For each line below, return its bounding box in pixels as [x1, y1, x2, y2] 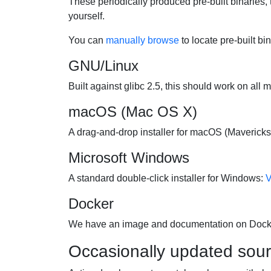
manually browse [105, 35, 179, 45]
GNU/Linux [68, 57, 139, 74]
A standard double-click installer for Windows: [68, 173, 266, 183]
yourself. [68, 11, 105, 21]
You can [68, 35, 106, 45]
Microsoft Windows [68, 149, 189, 166]
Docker [68, 195, 114, 212]
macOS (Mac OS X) [68, 103, 197, 120]
